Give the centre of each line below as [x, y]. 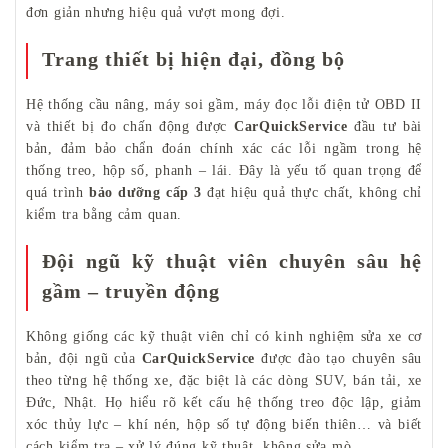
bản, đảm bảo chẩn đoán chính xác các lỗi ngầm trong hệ [224, 149]
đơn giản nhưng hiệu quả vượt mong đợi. [156, 13]
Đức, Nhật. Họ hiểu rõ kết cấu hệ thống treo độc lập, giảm [224, 403]
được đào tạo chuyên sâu [338, 359]
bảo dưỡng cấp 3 [145, 193]
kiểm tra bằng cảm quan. [104, 215]
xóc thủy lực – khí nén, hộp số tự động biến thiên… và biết [224, 425]
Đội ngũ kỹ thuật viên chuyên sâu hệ [232, 261]
